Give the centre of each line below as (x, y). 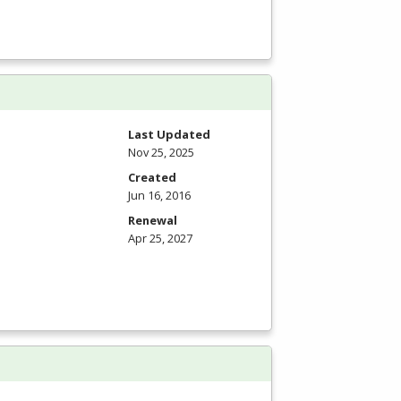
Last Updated (169, 135)
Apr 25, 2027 (160, 239)
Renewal (153, 221)
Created (152, 178)
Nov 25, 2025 (161, 153)
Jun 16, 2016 (159, 196)
